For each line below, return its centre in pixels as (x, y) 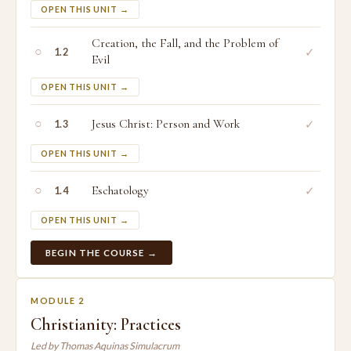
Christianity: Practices (106, 324)
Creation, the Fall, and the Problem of (185, 43)
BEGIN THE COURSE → (101, 253)
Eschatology (120, 190)
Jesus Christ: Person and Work (166, 124)
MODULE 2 (58, 300)
